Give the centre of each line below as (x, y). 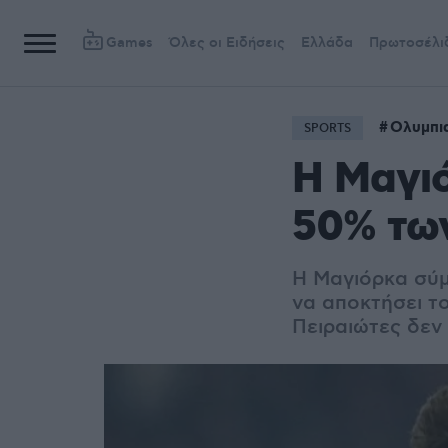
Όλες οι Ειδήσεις (227, 43)
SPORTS (327, 128)
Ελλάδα (327, 43)
